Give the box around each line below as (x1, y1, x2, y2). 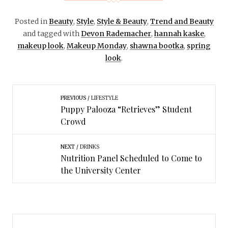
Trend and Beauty (150, 16, 214, 26)
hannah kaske (154, 28, 204, 38)
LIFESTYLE (91, 94, 118, 101)
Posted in (14, 16, 49, 26)
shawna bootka (130, 41, 184, 50)
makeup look (17, 41, 64, 50)
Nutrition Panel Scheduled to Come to (60, 153, 202, 164)
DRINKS (79, 144, 99, 151)
